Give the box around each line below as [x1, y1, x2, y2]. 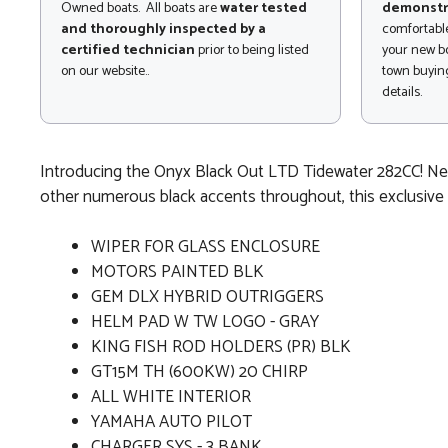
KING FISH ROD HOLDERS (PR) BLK [91, 333, 351, 362]
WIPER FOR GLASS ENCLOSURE [91, 233, 320, 262]
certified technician [61, 39, 195, 63]
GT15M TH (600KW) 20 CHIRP [91, 358, 308, 387]
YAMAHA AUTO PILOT [91, 408, 252, 437]
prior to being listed [195, 39, 309, 63]
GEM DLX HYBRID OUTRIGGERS [91, 283, 324, 312]
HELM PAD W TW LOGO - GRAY [91, 308, 319, 337]
